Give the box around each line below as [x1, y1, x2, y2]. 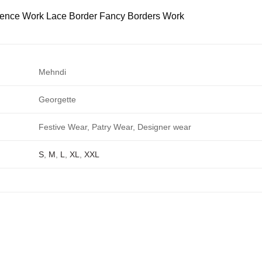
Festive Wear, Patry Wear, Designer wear [39, 122, 192, 132]
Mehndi [39, 67, 67, 77]
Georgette [39, 94, 77, 104]
